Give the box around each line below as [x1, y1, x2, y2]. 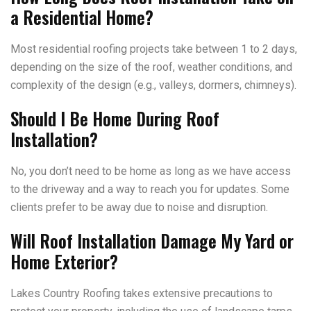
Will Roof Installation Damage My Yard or [10, 228, 294, 253]
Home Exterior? [10, 249, 118, 274]
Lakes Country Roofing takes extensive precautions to [10, 287, 273, 300]
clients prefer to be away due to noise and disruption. [10, 201, 268, 214]
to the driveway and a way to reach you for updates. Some [10, 183, 289, 196]
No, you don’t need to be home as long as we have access [10, 165, 291, 178]
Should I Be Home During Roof [10, 106, 219, 131]
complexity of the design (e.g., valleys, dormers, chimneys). [10, 78, 296, 92]
